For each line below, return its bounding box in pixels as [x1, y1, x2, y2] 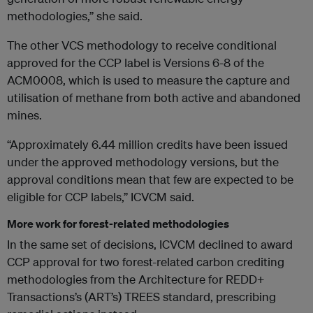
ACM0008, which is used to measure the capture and [7, 73, 290, 88]
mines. [7, 108, 42, 123]
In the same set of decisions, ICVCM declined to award [7, 237, 293, 252]
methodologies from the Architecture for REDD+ [7, 272, 264, 287]
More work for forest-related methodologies [7, 217, 229, 231]
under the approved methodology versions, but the [7, 154, 279, 170]
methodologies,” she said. [7, 8, 143, 24]
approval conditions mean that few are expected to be [7, 172, 293, 187]
